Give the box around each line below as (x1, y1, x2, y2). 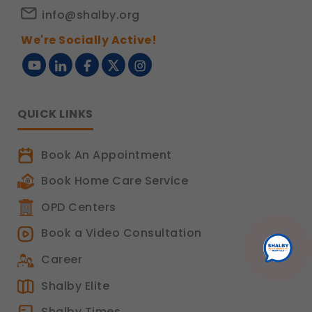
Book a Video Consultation (41, 225, 202, 242)
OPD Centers (41, 198, 116, 215)
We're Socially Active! (21, 31, 157, 48)
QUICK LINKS (17, 105, 93, 122)
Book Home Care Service (41, 173, 188, 189)
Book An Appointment (41, 146, 172, 163)
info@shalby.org (42, 6, 140, 23)
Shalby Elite (41, 277, 109, 294)
